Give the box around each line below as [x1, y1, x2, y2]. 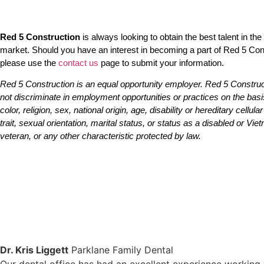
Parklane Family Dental [71, 243, 173, 256]
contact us [58, 57, 98, 68]
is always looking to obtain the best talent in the [80, 31, 262, 42]
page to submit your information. [98, 57, 224, 68]
